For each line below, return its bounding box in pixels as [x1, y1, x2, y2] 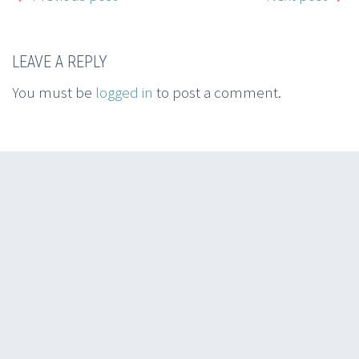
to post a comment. [153, 83, 281, 103]
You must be [12, 83, 95, 103]
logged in [95, 83, 153, 103]
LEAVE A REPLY [12, 51, 107, 71]
